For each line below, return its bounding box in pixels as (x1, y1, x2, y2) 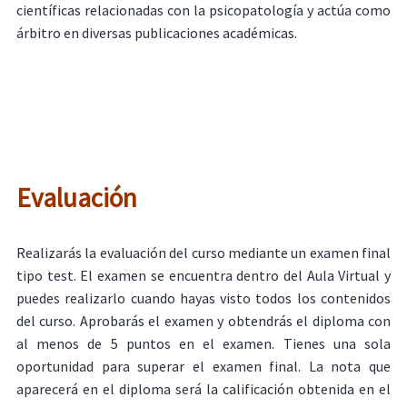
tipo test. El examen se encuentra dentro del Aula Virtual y (15, 266, 392, 285)
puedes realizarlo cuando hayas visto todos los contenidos (15, 289, 392, 308)
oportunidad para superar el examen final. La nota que (15, 357, 392, 376)
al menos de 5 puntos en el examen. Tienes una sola (15, 334, 392, 353)
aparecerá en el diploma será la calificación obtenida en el (15, 380, 392, 399)
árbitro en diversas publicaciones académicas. (15, 23, 297, 42)
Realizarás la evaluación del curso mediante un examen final (15, 243, 392, 263)
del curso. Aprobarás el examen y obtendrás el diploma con (15, 312, 392, 331)
